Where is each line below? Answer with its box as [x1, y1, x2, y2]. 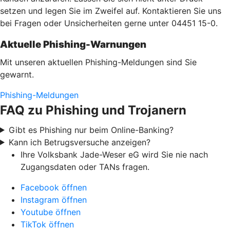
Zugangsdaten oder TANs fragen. [21, 161, 149, 172]
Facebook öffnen [21, 182, 87, 193]
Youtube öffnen [21, 206, 81, 217]
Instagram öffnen [21, 194, 87, 205]
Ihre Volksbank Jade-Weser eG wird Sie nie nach [21, 149, 208, 160]
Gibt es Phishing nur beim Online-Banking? [8, 124, 174, 135]
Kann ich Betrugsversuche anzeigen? [8, 137, 150, 147]
